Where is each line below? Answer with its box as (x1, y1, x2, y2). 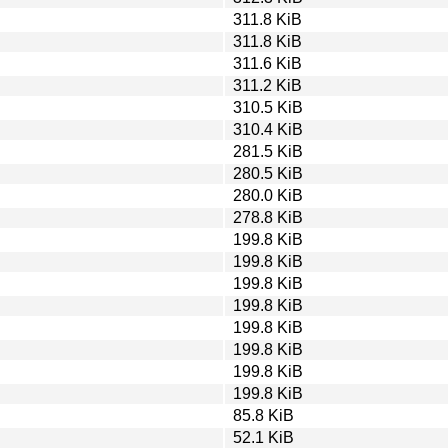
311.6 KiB (233, 54, 302, 72)
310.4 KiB (233, 120, 303, 138)
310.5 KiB (233, 98, 303, 116)
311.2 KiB (233, 76, 302, 94)
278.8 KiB (233, 208, 303, 226)
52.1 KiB (233, 428, 294, 446)
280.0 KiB (233, 186, 303, 204)
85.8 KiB (233, 406, 294, 424)
